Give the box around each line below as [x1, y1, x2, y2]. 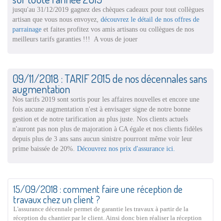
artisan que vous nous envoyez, [12, 15, 101, 23]
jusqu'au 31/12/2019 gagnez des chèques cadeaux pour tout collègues [12, 5, 204, 13]
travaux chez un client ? [13, 192, 100, 206]
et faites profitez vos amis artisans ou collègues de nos [41, 25, 194, 33]
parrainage [12, 25, 41, 33]
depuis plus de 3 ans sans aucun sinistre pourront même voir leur [12, 134, 192, 143]
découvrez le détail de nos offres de [101, 15, 199, 23]
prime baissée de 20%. [12, 144, 77, 152]
